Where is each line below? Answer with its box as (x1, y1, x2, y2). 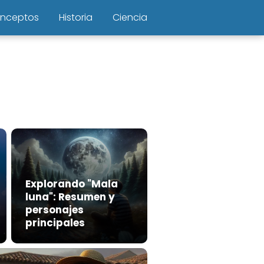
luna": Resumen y (25, 190, 115, 204)
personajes (25, 203, 84, 217)
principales (25, 216, 85, 230)
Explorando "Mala (25, 177, 118, 192)
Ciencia (113, 11, 147, 24)
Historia (59, 11, 93, 24)
